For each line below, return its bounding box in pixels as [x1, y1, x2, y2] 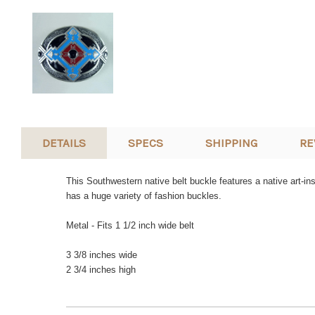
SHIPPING [205, 136, 257, 150]
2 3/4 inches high [66, 264, 139, 276]
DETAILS [42, 136, 86, 150]
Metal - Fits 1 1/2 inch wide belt [66, 220, 195, 231]
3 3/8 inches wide [66, 250, 141, 261]
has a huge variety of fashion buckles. [66, 191, 222, 202]
